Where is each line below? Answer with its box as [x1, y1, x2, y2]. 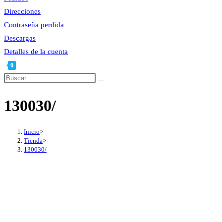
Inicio [24, 127, 40, 135]
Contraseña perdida [4, 21, 64, 29]
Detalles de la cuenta [4, 48, 68, 55]
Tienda [24, 136, 43, 144]
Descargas [4, 34, 36, 42]
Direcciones [4, 7, 41, 15]
